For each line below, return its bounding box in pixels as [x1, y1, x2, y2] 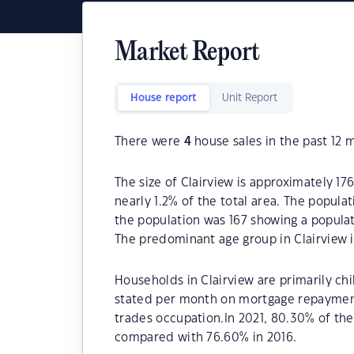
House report [130, 93, 197, 103]
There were [115, 136, 184, 148]
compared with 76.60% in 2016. [115, 332, 297, 344]
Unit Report [222, 93, 277, 103]
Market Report [115, 40, 260, 67]
